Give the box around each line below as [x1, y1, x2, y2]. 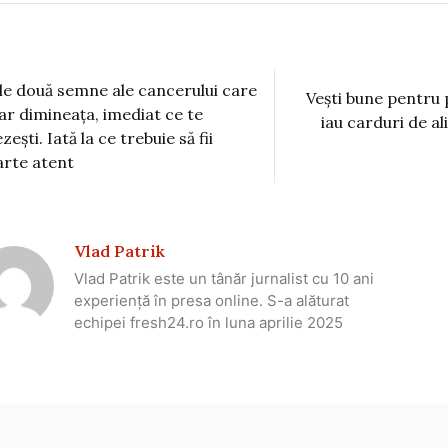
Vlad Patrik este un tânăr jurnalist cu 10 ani [74, 268, 374, 288]
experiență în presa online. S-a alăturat [74, 290, 349, 310]
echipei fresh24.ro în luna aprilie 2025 [74, 312, 343, 332]
